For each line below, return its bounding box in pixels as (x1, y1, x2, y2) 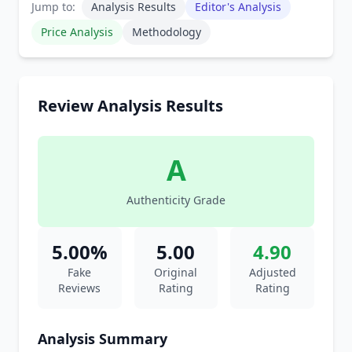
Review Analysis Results (38, 95, 223, 116)
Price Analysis (41, 24, 113, 39)
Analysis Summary (38, 329, 167, 348)
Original (154, 265, 198, 280)
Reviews (58, 280, 101, 295)
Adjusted (248, 265, 296, 280)
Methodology (132, 24, 201, 39)
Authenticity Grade (126, 192, 225, 207)
